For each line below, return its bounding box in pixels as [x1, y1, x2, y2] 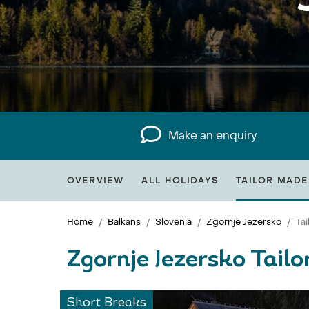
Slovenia [155, 216, 192, 228]
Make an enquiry [168, 128, 258, 143]
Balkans [108, 216, 141, 228]
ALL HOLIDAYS [141, 175, 219, 186]
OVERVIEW [67, 175, 124, 186]
